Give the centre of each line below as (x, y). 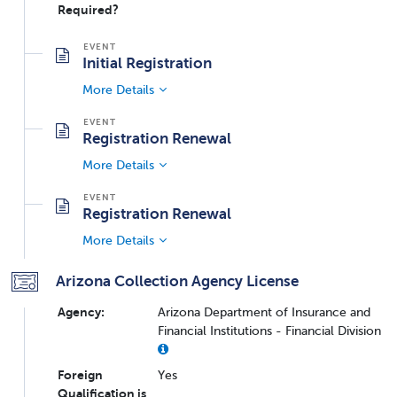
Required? (88, 9)
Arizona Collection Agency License (177, 280)
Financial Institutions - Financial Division (269, 330)
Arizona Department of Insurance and (264, 311)
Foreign (80, 374)
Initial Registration (147, 62)
